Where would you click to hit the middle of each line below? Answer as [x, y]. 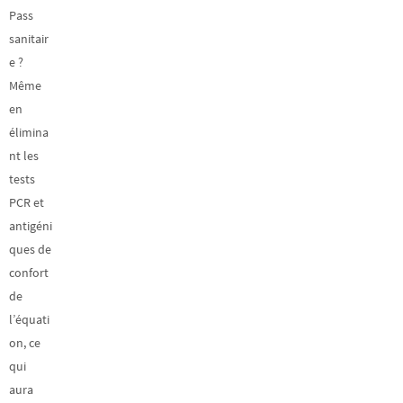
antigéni [31, 225]
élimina [29, 132]
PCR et [27, 202]
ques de [30, 249]
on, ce [25, 342]
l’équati [29, 319]
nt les [24, 155]
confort [29, 272]
